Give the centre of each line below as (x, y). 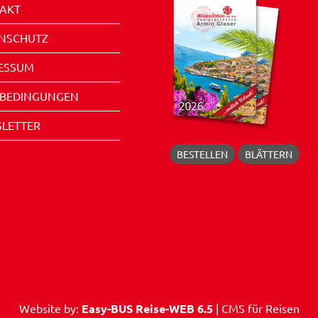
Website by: (50, 308)
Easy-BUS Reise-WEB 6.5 (147, 309)
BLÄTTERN (269, 154)
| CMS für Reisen (256, 308)
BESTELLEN (202, 154)
